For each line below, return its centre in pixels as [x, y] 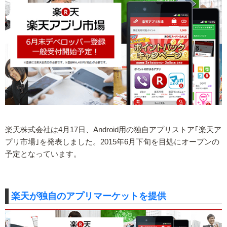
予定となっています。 [43, 154]
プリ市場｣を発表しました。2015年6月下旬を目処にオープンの [112, 142]
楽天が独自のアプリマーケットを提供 [89, 196]
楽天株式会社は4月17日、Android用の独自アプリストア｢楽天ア [113, 130]
